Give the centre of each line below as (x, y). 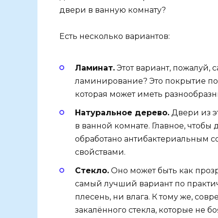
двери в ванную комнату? (113, 10)
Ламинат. (95, 68)
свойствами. (100, 152)
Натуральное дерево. (122, 113)
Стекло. (92, 171)
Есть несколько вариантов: (115, 36)
